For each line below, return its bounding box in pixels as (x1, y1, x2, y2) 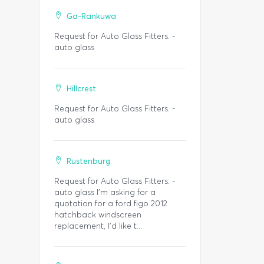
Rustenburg (67, 156, 110, 166)
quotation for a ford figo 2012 (54, 199, 167, 209)
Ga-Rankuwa (67, 11, 116, 21)
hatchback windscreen (54, 210, 141, 220)
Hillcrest (67, 84, 96, 94)
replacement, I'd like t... (54, 221, 142, 231)
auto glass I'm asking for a (54, 187, 156, 197)
